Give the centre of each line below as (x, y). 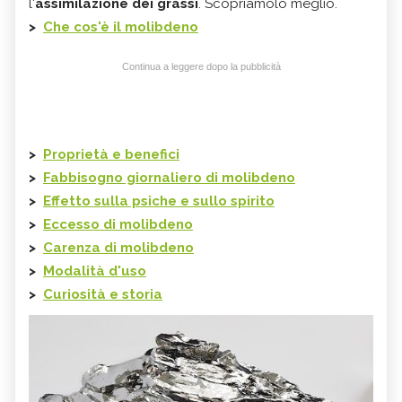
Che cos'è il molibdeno (121, 27)
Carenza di (82, 248)
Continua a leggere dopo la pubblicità (201, 67)
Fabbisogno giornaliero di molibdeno (169, 178)
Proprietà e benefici (111, 155)
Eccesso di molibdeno (118, 225)
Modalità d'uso (95, 271)
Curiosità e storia (103, 295)
